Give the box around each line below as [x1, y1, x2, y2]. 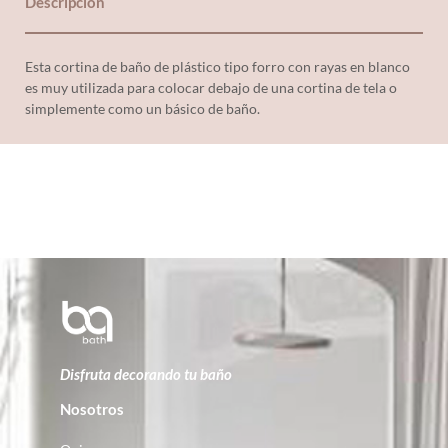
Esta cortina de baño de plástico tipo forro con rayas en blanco [25, 58, 410, 76]
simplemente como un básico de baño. [25, 100, 266, 118]
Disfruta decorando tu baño [60, 364, 232, 383]
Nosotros [60, 399, 124, 418]
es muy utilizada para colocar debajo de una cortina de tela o [25, 79, 397, 97]
